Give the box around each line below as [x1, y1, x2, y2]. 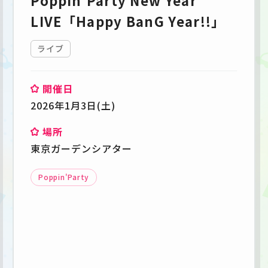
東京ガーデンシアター [31, 141, 132, 156]
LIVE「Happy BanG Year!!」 [31, 11, 226, 31]
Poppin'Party [38, 171, 89, 182]
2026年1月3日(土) [31, 98, 115, 112]
